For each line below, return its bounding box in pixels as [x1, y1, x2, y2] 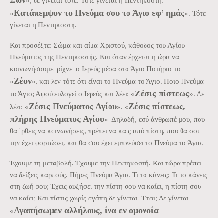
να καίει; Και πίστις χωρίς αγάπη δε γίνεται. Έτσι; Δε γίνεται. [10, 194, 191, 202]
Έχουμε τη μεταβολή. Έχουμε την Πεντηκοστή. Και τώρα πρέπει [10, 159, 201, 167]
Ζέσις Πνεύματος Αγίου [29, 101, 117, 111]
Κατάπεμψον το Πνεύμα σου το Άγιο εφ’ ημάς [14, 7, 184, 18]
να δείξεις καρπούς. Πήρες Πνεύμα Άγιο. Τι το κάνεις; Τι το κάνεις [10, 170, 207, 179]
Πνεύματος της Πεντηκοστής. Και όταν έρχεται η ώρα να [10, 53, 179, 61]
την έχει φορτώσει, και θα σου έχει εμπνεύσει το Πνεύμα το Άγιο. [10, 138, 203, 146]
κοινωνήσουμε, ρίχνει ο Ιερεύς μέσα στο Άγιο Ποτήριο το [10, 64, 181, 73]
